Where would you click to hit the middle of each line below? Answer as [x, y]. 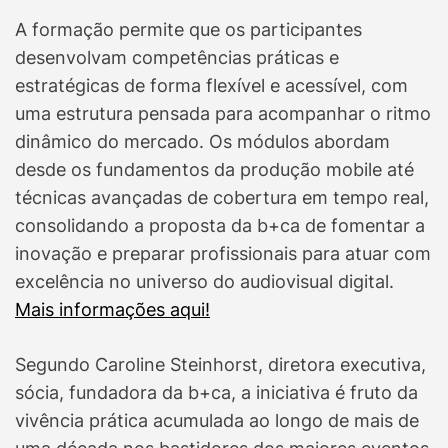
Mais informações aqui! [112, 310]
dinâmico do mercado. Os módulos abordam [202, 142]
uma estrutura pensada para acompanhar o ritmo [223, 114]
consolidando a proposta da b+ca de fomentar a [220, 226]
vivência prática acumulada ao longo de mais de [217, 421]
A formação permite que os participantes [188, 30]
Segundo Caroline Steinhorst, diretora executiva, [220, 365]
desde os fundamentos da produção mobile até [214, 170]
